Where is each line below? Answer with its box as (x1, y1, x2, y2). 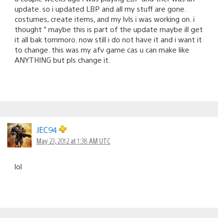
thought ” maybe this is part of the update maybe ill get (15, 24, 203, 34)
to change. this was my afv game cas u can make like (15, 44, 189, 54)
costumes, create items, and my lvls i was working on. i (15, 14, 195, 23)
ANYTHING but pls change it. (15, 54, 110, 64)
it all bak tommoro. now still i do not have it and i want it (15, 34, 202, 44)
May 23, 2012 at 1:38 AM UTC (36, 136, 110, 145)
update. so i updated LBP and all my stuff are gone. (15, 3, 186, 13)
